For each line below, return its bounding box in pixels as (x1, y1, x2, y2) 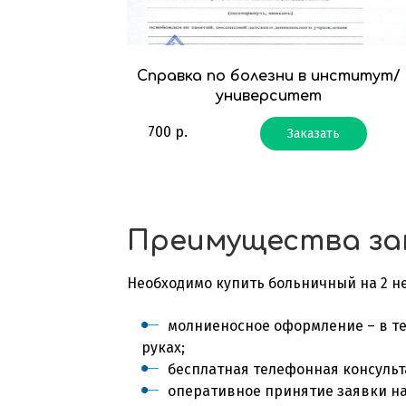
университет (215, 87, 322, 104)
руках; (141, 338, 186, 356)
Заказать (287, 125, 341, 141)
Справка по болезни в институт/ (136, 67, 401, 84)
